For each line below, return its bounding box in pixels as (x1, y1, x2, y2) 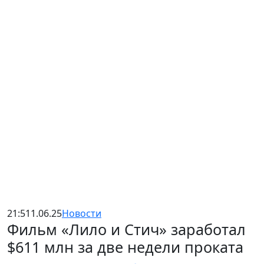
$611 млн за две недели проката (7, 237, 243, 257)
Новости (62, 207, 101, 220)
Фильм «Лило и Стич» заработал (7, 219, 246, 239)
